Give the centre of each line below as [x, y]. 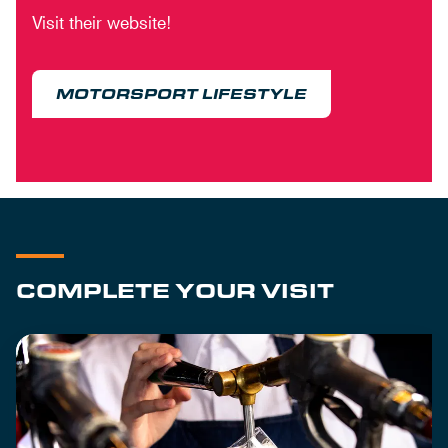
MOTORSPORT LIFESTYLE [181, 93]
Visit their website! [101, 22]
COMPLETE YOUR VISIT [175, 289]
